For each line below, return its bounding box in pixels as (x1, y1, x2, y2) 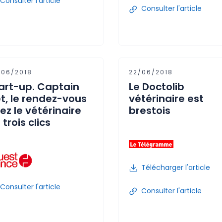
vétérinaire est (129, 92, 204, 106)
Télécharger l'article (141, 162, 210, 172)
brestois (129, 104, 170, 117)
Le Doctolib (129, 80, 184, 94)
